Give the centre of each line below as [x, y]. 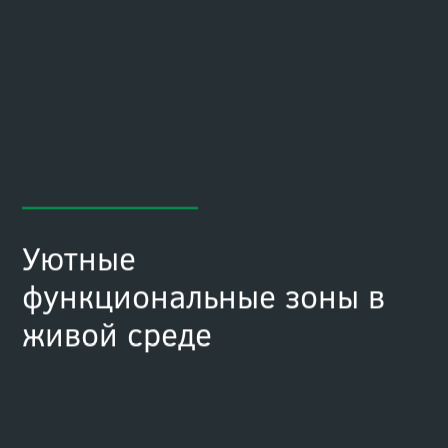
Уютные [78, 258]
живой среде [116, 334]
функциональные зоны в [203, 296]
